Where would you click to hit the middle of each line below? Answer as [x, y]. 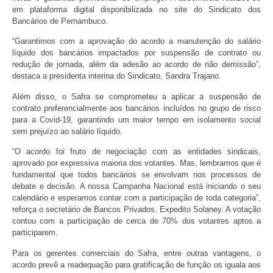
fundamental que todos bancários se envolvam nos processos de [136, 175]
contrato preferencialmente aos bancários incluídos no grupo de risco [136, 108]
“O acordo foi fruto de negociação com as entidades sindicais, [136, 152]
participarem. [35, 233]
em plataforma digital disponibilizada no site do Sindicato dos [136, 9]
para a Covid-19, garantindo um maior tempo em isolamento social [136, 119]
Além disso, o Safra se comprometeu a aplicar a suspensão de [136, 96]
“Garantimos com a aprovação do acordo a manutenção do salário [136, 41]
